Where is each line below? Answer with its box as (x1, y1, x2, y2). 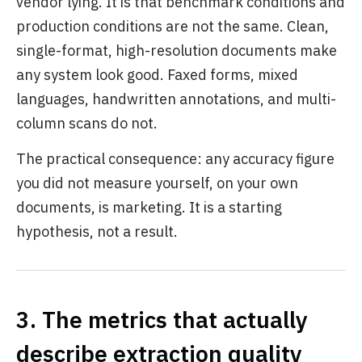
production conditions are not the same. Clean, (16, 17, 329, 36)
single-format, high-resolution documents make (16, 41, 337, 60)
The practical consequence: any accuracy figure (16, 149, 335, 168)
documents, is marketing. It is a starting (16, 198, 282, 217)
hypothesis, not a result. (16, 222, 178, 241)
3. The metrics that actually (16, 305, 308, 335)
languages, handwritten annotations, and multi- (16, 90, 336, 108)
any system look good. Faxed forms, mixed (16, 65, 298, 84)
